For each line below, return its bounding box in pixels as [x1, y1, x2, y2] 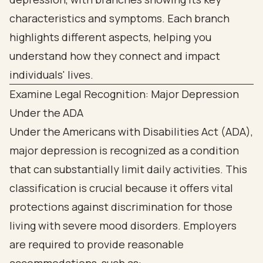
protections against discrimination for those [9, 200, 232, 214]
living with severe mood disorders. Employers [9, 218, 237, 232]
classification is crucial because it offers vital [9, 181, 233, 195]
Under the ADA [9, 106, 83, 120]
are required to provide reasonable [9, 237, 184, 251]
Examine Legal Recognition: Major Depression [9, 87, 239, 101]
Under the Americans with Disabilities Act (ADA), [9, 124, 253, 139]
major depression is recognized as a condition [9, 143, 239, 157]
